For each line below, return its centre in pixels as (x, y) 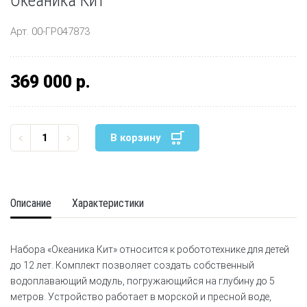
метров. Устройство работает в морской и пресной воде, (141, 296)
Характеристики (108, 203)
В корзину (136, 137)
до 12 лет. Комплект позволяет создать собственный (132, 265)
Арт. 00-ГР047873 (50, 32)
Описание (31, 203)
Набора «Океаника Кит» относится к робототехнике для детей (150, 249)
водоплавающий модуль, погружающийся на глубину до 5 (143, 281)
